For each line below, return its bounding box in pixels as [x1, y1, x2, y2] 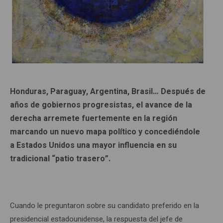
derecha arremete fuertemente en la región [10, 112, 177, 124]
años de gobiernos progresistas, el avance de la [10, 99, 192, 111]
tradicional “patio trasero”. [10, 152, 112, 165]
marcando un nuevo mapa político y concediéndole [10, 125, 200, 138]
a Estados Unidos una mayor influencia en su [10, 139, 177, 151]
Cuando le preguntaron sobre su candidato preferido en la [10, 200, 199, 211]
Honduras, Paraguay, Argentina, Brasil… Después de [10, 85, 206, 98]
